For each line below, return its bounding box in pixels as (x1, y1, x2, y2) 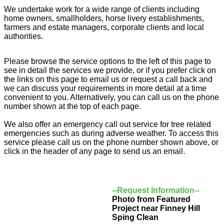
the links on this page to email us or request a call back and (4, 74, 212, 83)
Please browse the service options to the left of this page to (4, 56, 211, 65)
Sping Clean (112, 212, 158, 221)
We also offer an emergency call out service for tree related (4, 119, 211, 128)
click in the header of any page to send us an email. (4, 146, 185, 155)
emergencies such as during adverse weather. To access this (4, 128, 218, 137)
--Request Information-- (112, 185, 199, 194)
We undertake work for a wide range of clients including (4, 4, 199, 13)
